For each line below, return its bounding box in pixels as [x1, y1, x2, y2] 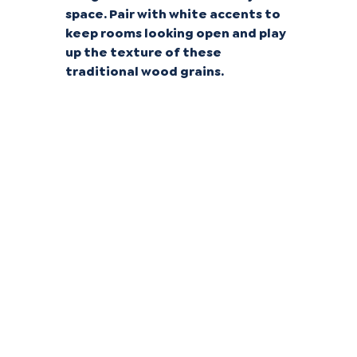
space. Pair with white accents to [65, 6, 281, 22]
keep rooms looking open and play [65, 25, 287, 41]
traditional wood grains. [65, 63, 225, 80]
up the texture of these [65, 44, 222, 61]
